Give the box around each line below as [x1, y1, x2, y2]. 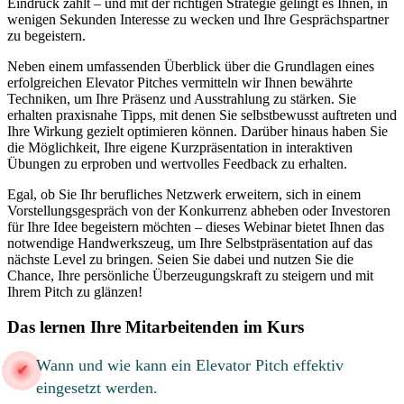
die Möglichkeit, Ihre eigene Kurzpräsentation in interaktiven [7, 140, 353, 156]
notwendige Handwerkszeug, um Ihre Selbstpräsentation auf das [7, 235, 372, 252]
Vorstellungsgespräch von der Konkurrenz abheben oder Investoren [7, 203, 390, 219]
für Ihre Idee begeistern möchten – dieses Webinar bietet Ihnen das [7, 219, 384, 235]
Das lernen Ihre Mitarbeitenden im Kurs [7, 317, 304, 337]
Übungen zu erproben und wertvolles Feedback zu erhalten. [7, 156, 347, 172]
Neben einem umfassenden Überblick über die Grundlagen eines [7, 59, 374, 75]
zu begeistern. [7, 28, 86, 44]
